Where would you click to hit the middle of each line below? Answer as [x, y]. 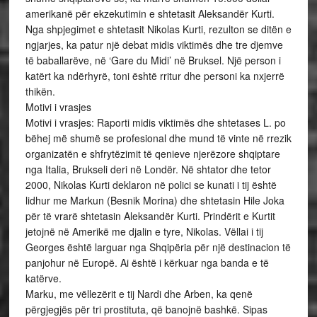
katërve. [43, 278]
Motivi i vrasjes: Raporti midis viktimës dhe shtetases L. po [155, 122]
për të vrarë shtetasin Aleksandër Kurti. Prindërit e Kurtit [150, 216]
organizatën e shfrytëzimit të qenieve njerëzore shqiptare [152, 154]
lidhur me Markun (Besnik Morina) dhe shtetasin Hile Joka [155, 200]
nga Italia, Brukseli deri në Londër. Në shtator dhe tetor [148, 169]
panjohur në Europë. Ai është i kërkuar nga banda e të [147, 263]
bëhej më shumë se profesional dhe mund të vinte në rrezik [158, 138]
